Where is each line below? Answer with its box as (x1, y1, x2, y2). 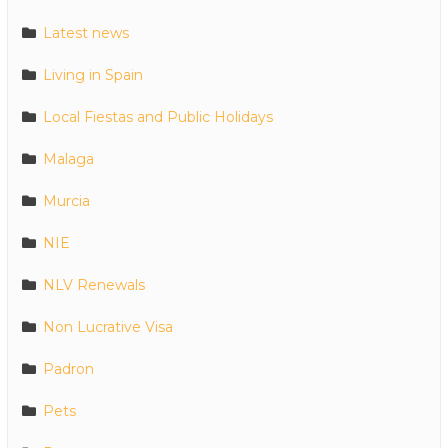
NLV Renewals (43, 276, 145, 295)
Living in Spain (43, 66, 143, 85)
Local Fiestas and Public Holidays (43, 108, 273, 127)
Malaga (43, 150, 94, 169)
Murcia (43, 192, 90, 211)
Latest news (43, 24, 129, 43)
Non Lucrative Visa (43, 318, 173, 337)
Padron (43, 360, 94, 379)
